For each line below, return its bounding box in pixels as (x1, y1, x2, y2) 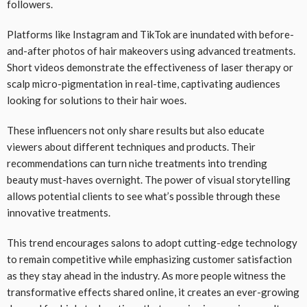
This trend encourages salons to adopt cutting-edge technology (7, 236, 297, 249)
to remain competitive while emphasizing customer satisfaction (7, 253, 292, 266)
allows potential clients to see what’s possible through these (7, 190, 280, 203)
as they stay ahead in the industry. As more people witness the (7, 269, 286, 282)
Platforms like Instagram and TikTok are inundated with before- (7, 28, 294, 41)
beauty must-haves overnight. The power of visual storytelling (7, 173, 291, 186)
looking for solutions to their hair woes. (7, 94, 186, 107)
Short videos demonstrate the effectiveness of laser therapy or (7, 61, 293, 74)
